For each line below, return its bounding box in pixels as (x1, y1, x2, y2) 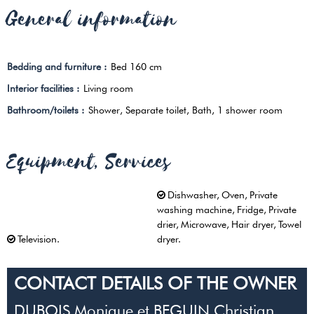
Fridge (237, 204, 264, 216)
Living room (83, 83, 133, 95)
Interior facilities (7, 83, 76, 95)
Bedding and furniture (7, 61, 104, 73)
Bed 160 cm (110, 61, 162, 73)
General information (7, 7, 177, 32)
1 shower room (217, 104, 283, 116)
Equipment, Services (7, 150, 170, 175)
